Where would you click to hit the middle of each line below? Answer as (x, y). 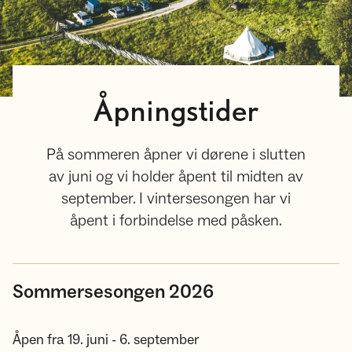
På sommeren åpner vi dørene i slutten (176, 155)
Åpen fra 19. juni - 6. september (106, 340)
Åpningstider (176, 112)
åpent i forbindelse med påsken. (176, 221)
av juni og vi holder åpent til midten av (176, 177)
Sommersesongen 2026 (113, 292)
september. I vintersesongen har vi (176, 199)
